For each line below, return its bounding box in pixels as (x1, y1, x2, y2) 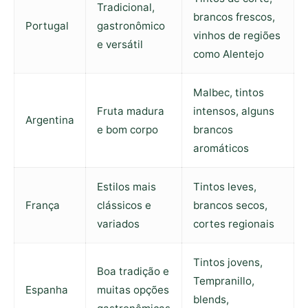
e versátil (97, 38, 143, 52)
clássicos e (97, 199, 151, 212)
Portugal (25, 19, 69, 33)
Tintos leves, (193, 180, 256, 194)
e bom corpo (97, 123, 158, 137)
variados (97, 217, 140, 231)
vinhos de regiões (193, 29, 280, 43)
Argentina (25, 113, 74, 127)
